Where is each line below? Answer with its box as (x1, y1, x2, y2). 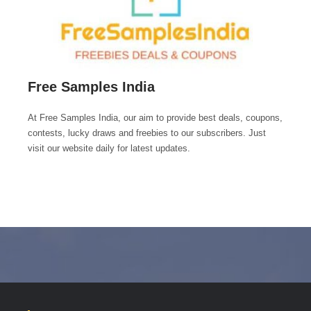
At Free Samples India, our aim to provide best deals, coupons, (28, 112, 283, 123)
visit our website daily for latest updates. (28, 142, 190, 153)
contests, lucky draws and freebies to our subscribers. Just (28, 127, 266, 138)
